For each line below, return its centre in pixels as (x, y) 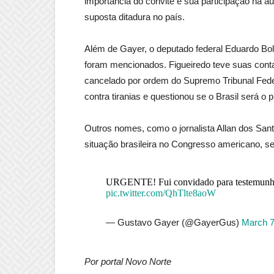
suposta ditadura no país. (135, 17)
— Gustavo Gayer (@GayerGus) (173, 223)
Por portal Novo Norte (128, 262)
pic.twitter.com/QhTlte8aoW (161, 193)
